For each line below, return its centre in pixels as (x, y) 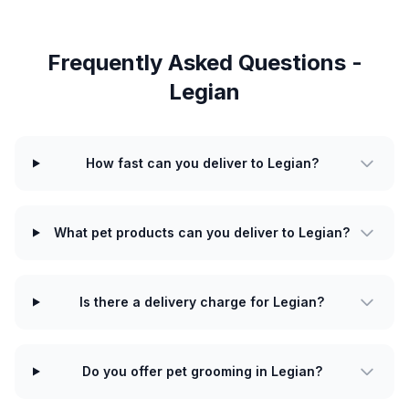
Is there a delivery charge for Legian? (202, 302)
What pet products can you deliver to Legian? (202, 232)
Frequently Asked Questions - (204, 63)
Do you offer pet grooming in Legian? (202, 371)
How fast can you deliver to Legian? (202, 163)
